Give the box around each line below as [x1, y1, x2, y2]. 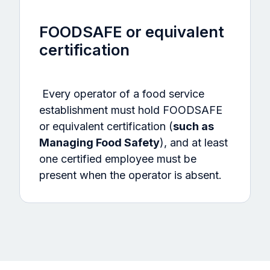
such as [173, 119, 214, 133]
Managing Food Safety [39, 136, 160, 149]
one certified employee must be [39, 152, 196, 165]
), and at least [160, 136, 228, 149]
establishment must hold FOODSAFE [39, 103, 222, 116]
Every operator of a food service [39, 87, 204, 100]
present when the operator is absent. [39, 168, 225, 181]
